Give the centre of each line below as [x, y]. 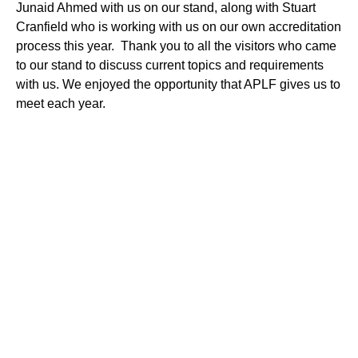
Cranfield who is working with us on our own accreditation [179, 26]
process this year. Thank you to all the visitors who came [176, 46]
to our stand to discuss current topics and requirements [170, 65]
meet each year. [61, 103]
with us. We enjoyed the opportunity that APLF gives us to [178, 84]
